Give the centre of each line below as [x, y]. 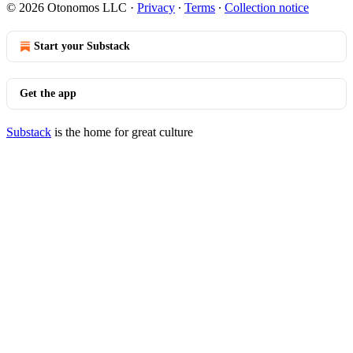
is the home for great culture [122, 132]
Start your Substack [82, 46]
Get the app [48, 93]
